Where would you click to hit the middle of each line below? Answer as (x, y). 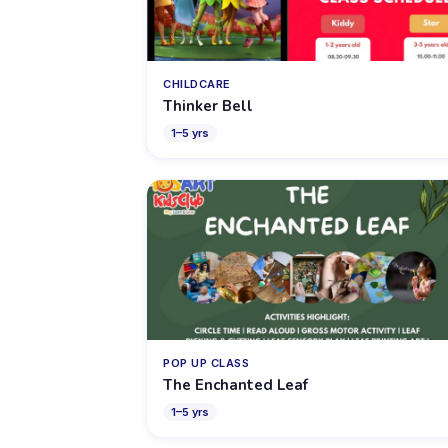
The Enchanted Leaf (235, 385)
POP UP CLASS (206, 363)
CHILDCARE (197, 84)
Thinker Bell (208, 106)
